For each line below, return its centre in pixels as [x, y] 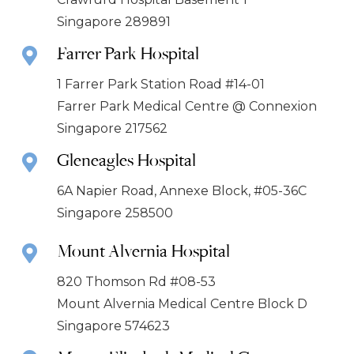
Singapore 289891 [113, 21]
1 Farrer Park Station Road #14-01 [160, 84]
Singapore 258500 [115, 213]
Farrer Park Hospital [128, 53]
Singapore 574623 [113, 326]
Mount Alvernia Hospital [143, 251]
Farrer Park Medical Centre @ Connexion [186, 106]
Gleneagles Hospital [126, 159]
